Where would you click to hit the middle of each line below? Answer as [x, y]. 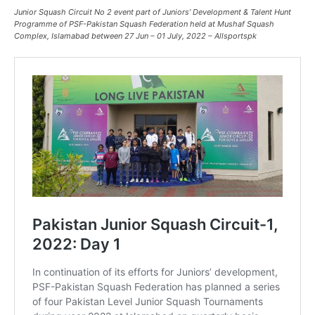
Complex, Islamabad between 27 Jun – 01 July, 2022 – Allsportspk [136, 36]
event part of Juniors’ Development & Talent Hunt [201, 12]
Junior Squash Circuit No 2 [63, 12]
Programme [36, 24]
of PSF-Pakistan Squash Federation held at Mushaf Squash [166, 24]
